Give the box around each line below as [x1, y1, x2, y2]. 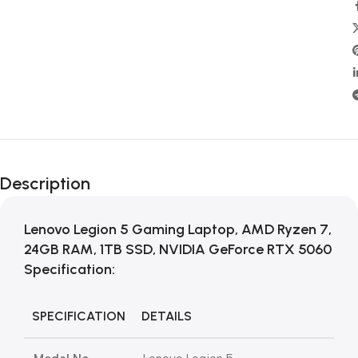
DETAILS [141, 308, 192, 324]
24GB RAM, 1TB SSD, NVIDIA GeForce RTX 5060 [24, 241, 332, 258]
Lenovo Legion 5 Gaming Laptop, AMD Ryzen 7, [24, 221, 332, 238]
